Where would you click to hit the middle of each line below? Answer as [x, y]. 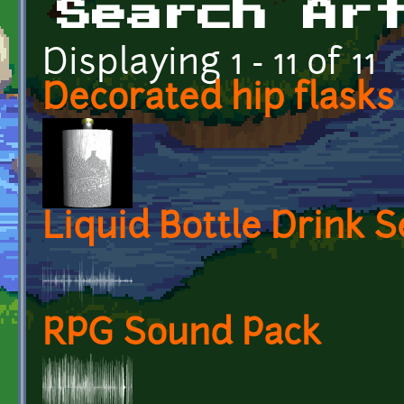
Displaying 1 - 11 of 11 [209, 65]
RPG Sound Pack [182, 335]
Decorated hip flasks [218, 100]
